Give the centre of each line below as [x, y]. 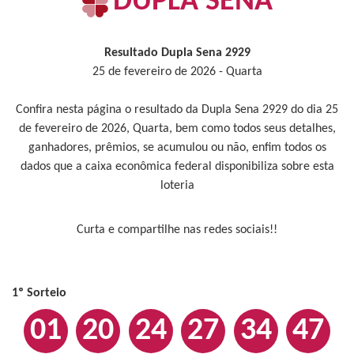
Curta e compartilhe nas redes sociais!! [177, 230]
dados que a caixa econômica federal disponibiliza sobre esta [177, 167]
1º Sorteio [39, 293]
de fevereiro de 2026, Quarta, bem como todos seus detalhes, [177, 129]
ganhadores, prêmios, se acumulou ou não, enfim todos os [177, 148]
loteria [177, 186]
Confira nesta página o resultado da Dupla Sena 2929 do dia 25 [177, 110]
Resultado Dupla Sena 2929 [177, 53]
